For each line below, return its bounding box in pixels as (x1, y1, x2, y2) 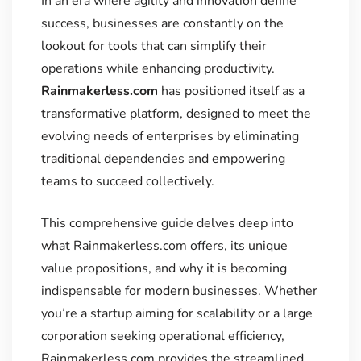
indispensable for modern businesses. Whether (40, 282, 317, 301)
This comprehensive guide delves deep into (40, 214, 293, 233)
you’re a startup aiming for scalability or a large (40, 305, 313, 323)
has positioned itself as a (157, 82, 305, 101)
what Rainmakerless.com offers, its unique (40, 237, 288, 255)
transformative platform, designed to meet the (40, 105, 311, 123)
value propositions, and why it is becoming (40, 259, 287, 278)
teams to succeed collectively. (40, 172, 214, 191)
